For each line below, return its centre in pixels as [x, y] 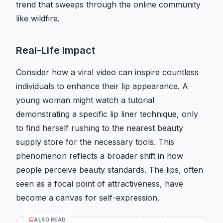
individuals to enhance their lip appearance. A [102, 86]
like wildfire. [38, 19]
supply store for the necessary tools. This [95, 142]
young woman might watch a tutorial [85, 100]
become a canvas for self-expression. [88, 198]
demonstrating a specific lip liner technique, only [107, 114]
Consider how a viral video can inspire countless [107, 72]
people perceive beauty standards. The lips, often [110, 170]
